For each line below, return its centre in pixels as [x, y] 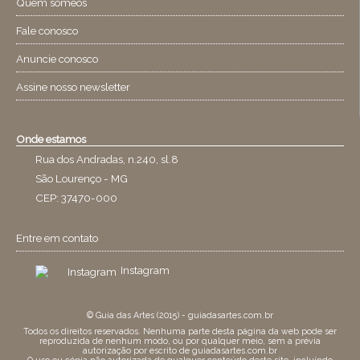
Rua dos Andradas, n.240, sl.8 [107, 160]
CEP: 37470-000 [76, 198]
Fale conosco [47, 31]
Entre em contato [57, 238]
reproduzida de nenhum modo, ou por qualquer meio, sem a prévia [180, 340]
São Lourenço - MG [82, 179]
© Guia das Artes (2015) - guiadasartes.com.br [180, 315]
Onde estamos [51, 139]
